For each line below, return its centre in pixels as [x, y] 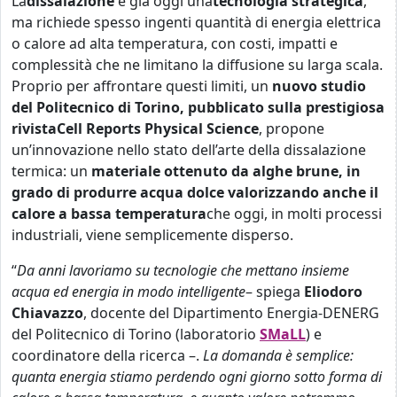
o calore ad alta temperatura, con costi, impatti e [175, 43]
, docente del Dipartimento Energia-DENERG [231, 313]
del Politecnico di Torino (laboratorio [136, 334]
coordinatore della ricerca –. [107, 355]
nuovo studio [319, 86]
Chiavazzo [47, 313]
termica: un [51, 171]
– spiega [275, 292]
